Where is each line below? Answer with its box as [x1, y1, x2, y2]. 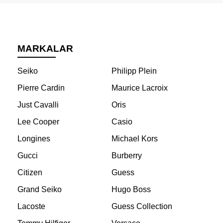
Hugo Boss [111, 185, 151, 194]
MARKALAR [17, 43, 73, 54]
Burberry [111, 151, 142, 160]
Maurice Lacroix [111, 84, 168, 93]
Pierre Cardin [17, 84, 65, 93]
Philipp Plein [111, 67, 157, 76]
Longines [17, 134, 50, 143]
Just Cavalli [17, 101, 59, 110]
